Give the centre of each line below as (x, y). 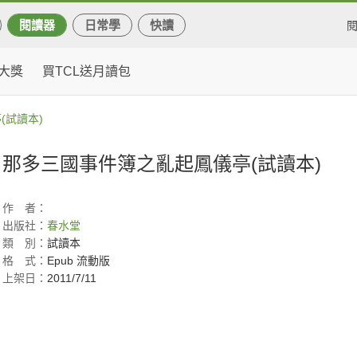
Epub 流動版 (78, 261)
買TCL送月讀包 (86, 71)
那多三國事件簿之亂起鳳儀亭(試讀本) (162, 164)
